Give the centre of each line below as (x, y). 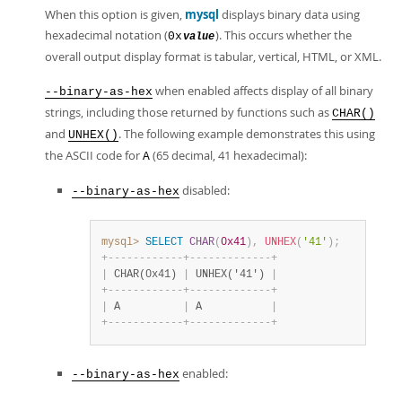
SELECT (164, 242)
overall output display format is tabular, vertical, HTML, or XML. (213, 57)
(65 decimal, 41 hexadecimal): (228, 155)
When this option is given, (115, 14)
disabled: (205, 190)
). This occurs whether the (284, 35)
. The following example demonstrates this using (247, 134)
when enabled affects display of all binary (263, 91)
